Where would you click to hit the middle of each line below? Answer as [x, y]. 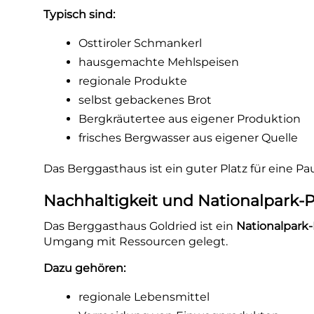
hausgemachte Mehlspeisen [159, 62]
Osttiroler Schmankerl [141, 43]
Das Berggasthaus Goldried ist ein [140, 226]
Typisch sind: [80, 14]
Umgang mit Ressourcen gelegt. [136, 241]
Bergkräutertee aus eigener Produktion [190, 119]
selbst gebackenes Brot [145, 100]
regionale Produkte [133, 81]
